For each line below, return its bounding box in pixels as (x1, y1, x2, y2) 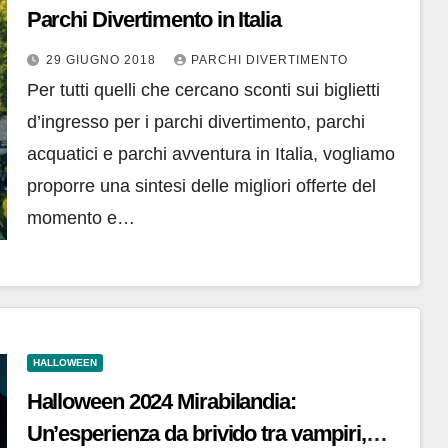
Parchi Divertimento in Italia (26, 7, 281, 33)
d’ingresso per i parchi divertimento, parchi (26, 112, 365, 133)
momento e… (26, 208, 135, 229)
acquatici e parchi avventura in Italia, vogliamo (26, 144, 395, 165)
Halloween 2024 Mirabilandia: (26, 389, 296, 415)
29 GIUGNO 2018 (45, 53, 160, 68)
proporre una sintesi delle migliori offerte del (26, 176, 376, 197)
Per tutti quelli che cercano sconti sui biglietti (26, 80, 380, 101)
